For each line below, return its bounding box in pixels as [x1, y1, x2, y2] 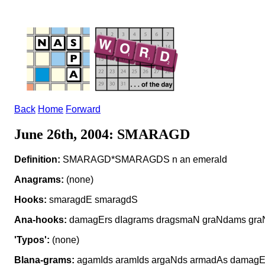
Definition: [14, 154, 60, 164]
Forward [66, 104, 101, 114]
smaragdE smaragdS [47, 194, 138, 205]
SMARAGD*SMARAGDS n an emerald [60, 154, 227, 164]
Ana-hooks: [14, 214, 67, 225]
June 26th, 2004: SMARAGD [14, 126, 190, 142]
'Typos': [14, 234, 50, 245]
